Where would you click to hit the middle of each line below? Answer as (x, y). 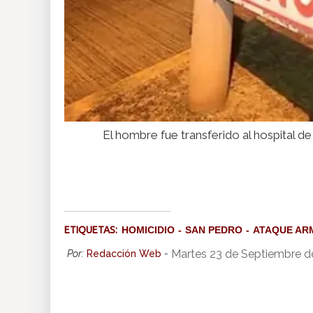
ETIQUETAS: (93, 230)
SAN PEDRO (214, 230)
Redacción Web (124, 254)
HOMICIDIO (148, 230)
